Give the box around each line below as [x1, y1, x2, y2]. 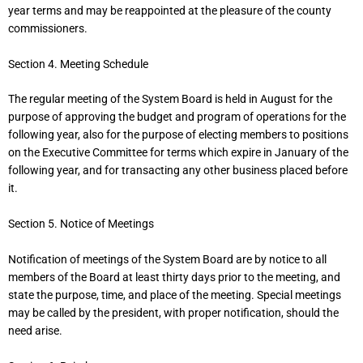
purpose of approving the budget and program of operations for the [8, 110, 346, 124]
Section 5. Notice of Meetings [8, 217, 154, 231]
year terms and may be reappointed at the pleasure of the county [8, 3, 331, 17]
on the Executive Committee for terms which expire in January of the [8, 146, 348, 160]
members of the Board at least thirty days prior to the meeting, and [8, 271, 340, 284]
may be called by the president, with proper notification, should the [8, 306, 339, 320]
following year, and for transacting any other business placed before [8, 164, 348, 177]
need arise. [8, 324, 62, 338]
